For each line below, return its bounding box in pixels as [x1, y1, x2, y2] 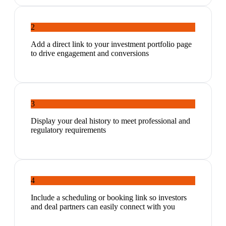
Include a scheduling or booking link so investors [31, 193, 187, 202]
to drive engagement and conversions [31, 49, 149, 58]
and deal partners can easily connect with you [31, 202, 175, 211]
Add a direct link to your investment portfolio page [31, 40, 192, 49]
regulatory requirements [31, 126, 106, 135]
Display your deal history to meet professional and [31, 117, 190, 126]
